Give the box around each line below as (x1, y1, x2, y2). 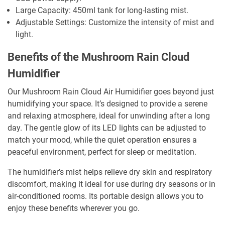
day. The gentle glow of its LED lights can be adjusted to (8, 123, 206, 133)
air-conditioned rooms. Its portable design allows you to (8, 191, 203, 201)
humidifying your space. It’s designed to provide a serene (8, 99, 207, 109)
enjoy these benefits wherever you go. (8, 203, 140, 213)
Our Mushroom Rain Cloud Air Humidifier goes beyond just (8, 87, 214, 97)
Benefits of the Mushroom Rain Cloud (8, 51, 189, 64)
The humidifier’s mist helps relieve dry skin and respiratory (8, 167, 212, 177)
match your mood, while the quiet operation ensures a (8, 135, 197, 145)
